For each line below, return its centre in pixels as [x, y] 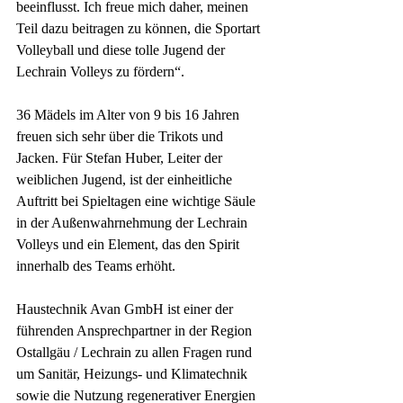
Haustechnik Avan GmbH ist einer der [126, 309]
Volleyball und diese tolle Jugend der [122, 49]
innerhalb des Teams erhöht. [98, 265]
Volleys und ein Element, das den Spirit [130, 244]
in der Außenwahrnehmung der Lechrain [134, 222]
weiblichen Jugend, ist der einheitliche [126, 179]
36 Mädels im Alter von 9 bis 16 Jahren [130, 114]
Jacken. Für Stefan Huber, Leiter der [121, 157]
